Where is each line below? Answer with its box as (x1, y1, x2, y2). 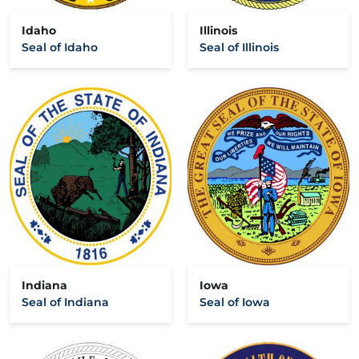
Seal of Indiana (22, 295, 109, 310)
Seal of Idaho (22, 40, 98, 55)
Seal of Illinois (200, 40, 279, 55)
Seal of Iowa (200, 295, 270, 310)
